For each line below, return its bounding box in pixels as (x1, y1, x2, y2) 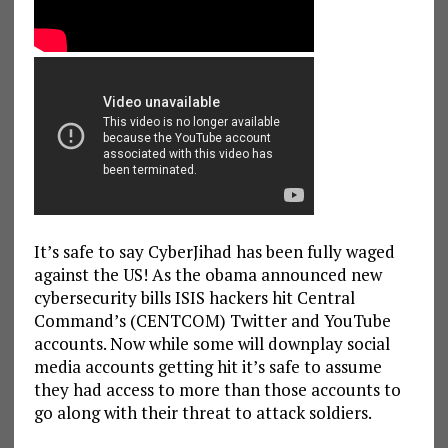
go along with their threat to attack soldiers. (33, 400, 372, 424)
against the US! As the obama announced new (33, 262, 382, 286)
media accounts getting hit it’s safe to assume (33, 354, 382, 378)
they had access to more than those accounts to (33, 377, 401, 401)
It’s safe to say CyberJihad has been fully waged (33, 239, 395, 263)
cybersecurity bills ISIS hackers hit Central (33, 285, 355, 309)
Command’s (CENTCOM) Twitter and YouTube (33, 308, 391, 332)
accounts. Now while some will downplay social (33, 331, 390, 355)
